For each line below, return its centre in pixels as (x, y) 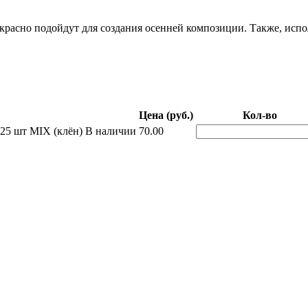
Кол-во (260, 115)
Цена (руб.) (166, 115)
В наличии (111, 131)
